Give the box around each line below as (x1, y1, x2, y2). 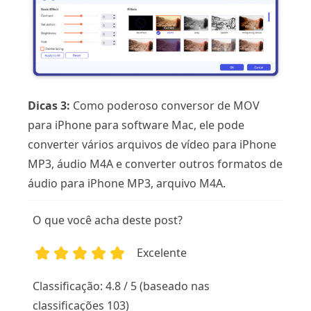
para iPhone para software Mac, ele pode (28, 117, 244, 133)
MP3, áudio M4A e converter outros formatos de (28, 155, 283, 171)
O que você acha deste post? (33, 212, 183, 228)
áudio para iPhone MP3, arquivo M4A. (28, 175, 226, 191)
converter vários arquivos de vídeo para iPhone (28, 136, 276, 152)
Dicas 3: (28, 97, 70, 113)
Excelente (137, 244, 187, 260)
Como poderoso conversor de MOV (70, 97, 260, 113)
